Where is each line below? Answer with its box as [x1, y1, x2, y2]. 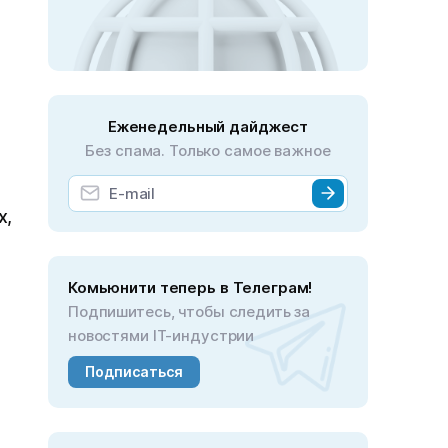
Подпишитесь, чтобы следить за [68, 301, 311, 321]
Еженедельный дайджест [107, 116, 309, 136]
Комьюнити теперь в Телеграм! [68, 277, 313, 297]
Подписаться [85, 362, 183, 380]
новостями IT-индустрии [68, 325, 255, 345]
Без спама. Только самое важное [85, 140, 331, 160]
